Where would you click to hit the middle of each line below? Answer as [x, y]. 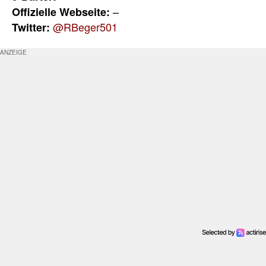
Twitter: [31, 27]
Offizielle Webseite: [61, 12]
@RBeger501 [85, 26]
